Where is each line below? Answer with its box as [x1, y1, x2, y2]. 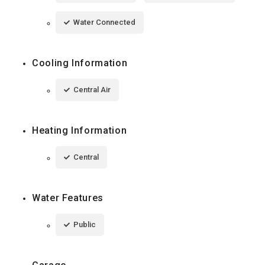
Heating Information [32, 124, 127, 136]
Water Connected [73, 17, 135, 27]
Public [73, 219, 96, 229]
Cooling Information [32, 57, 128, 69]
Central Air [73, 85, 111, 94]
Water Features [32, 192, 104, 203]
